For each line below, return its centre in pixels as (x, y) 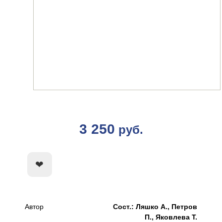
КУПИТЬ (160, 165)
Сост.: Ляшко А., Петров (155, 207)
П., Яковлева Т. (171, 217)
